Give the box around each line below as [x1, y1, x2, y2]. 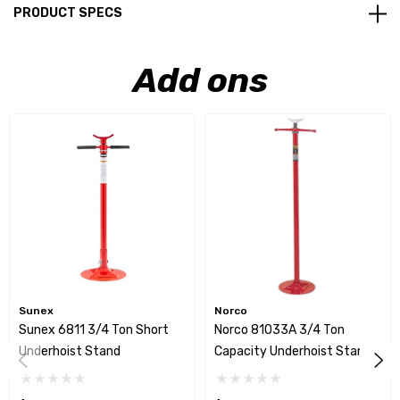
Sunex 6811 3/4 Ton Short [19, 322, 169, 338]
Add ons [132, 60, 268, 102]
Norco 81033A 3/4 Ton [214, 322, 345, 338]
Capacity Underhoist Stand [214, 344, 371, 360]
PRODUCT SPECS [13, 5, 122, 21]
